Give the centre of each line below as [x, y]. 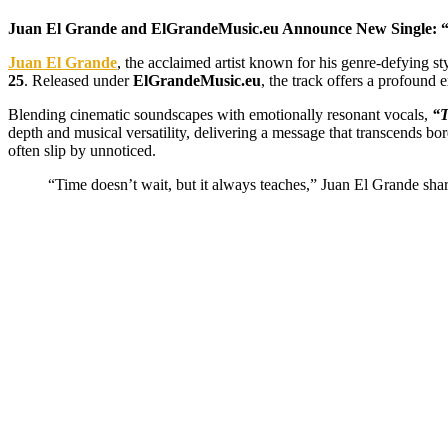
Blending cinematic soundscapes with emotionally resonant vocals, [220, 114]
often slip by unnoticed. [82, 150]
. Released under [78, 80]
